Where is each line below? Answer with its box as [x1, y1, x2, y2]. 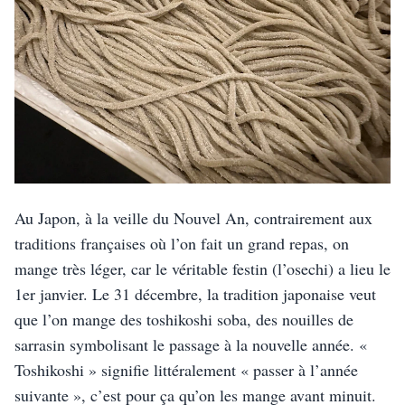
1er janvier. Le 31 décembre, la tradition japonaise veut [14, 283, 376, 305]
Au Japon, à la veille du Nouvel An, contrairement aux [14, 207, 372, 229]
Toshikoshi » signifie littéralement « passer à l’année [14, 359, 358, 381]
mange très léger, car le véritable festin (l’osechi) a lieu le [14, 258, 391, 279]
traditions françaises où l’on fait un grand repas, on [14, 232, 349, 254]
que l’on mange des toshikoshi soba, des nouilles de [14, 308, 353, 330]
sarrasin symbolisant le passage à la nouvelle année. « [14, 334, 367, 355]
